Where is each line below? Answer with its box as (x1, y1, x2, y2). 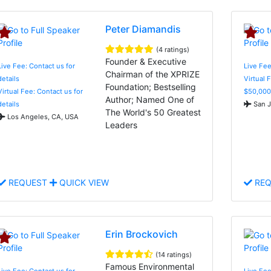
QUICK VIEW (57, 177, 109, 188)
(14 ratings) (155, 250, 192, 259)
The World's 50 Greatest (105, 106, 201, 117)
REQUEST (6, 177, 50, 188)
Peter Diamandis (105, 22, 181, 35)
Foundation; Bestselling (105, 81, 197, 92)
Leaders (105, 119, 138, 130)
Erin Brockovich (105, 227, 178, 240)
